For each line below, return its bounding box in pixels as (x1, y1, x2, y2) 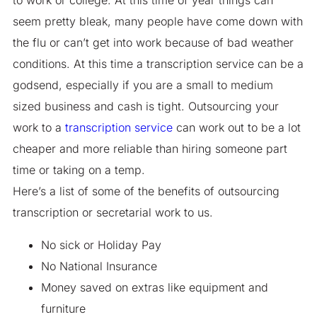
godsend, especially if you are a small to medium (12, 77, 273, 92)
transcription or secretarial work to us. (12, 204, 213, 219)
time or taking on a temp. (12, 162, 145, 177)
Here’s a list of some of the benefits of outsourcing (12, 183, 279, 198)
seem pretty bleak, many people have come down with (12, 13, 303, 28)
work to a (12, 120, 62, 134)
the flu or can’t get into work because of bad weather (12, 35, 294, 50)
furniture (40, 301, 86, 316)
